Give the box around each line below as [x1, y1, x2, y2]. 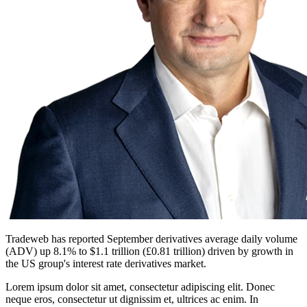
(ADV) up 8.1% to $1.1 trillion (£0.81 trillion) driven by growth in [5, 245, 293, 257]
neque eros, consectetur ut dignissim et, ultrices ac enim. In [5, 293, 258, 305]
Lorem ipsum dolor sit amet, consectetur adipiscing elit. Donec [5, 281, 275, 293]
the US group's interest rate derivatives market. [5, 258, 206, 269]
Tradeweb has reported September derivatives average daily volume [5, 233, 297, 245]
